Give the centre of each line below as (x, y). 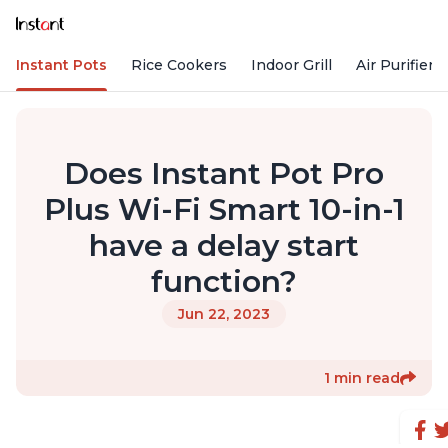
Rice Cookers (179, 65)
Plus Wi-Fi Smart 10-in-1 (224, 210)
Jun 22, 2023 (224, 314)
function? (224, 282)
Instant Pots (61, 65)
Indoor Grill (291, 65)
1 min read (362, 378)
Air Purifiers (399, 65)
